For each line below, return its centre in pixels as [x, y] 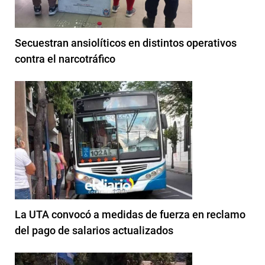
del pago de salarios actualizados [94, 230]
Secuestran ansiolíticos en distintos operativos [126, 43]
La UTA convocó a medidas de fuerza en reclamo [130, 214]
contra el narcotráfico [65, 59]
